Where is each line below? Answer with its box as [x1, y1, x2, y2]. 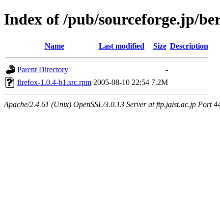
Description [170, 41, 208, 50]
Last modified [98, 41, 144, 50]
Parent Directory [17, 65, 68, 74]
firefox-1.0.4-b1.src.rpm [17, 78, 91, 86]
